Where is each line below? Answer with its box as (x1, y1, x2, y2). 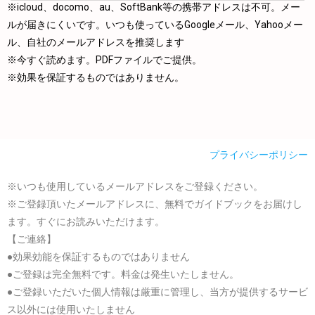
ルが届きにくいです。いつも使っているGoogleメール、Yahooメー (7, 19, 303, 31)
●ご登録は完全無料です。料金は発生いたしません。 (7, 269, 239, 281)
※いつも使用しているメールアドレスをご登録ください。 (7, 181, 263, 193)
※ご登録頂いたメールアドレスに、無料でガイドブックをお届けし (7, 198, 302, 210)
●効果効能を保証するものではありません (7, 251, 190, 263)
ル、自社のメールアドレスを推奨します (7, 37, 184, 49)
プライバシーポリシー (210, 149, 308, 161)
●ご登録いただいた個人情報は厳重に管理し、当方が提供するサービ (7, 286, 308, 298)
